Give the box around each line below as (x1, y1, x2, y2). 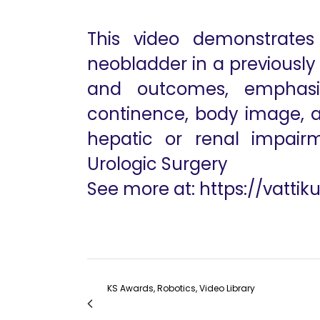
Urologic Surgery (87, 152, 228, 176)
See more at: (87, 177, 195, 201)
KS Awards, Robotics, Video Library (107, 282, 255, 294)
